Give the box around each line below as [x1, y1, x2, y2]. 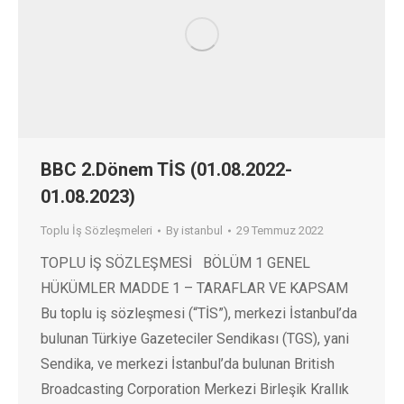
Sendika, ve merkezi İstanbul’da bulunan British [41, 355, 335, 373]
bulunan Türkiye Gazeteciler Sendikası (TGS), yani [41, 330, 349, 348]
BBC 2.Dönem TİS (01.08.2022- [41, 159, 292, 181]
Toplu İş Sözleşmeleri [41, 224, 152, 238]
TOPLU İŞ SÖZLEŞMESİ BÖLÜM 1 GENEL [41, 254, 310, 272]
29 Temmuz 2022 [236, 224, 324, 238]
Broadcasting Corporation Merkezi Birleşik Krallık [41, 381, 349, 399]
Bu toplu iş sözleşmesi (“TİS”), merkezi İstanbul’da [41, 305, 357, 323]
